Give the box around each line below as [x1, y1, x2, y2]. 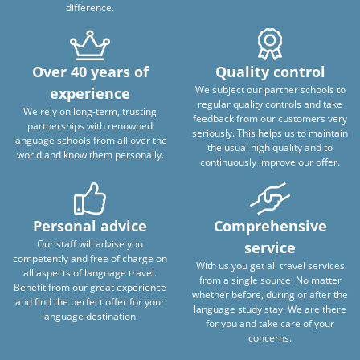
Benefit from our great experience [14, 280, 166, 295]
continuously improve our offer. [200, 155, 340, 170]
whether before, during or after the [192, 288, 348, 302]
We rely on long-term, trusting [23, 104, 157, 119]
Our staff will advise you [37, 237, 143, 252]
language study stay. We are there [194, 302, 346, 317]
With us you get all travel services [195, 259, 345, 273]
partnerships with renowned [27, 119, 153, 133]
